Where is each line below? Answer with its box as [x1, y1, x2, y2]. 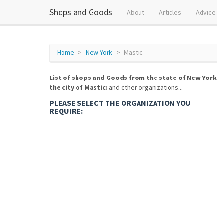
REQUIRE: [49, 106, 83, 116]
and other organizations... [108, 83, 183, 92]
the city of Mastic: [49, 83, 108, 92]
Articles [159, 8, 181, 16]
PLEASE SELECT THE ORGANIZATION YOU [49, 98, 191, 108]
